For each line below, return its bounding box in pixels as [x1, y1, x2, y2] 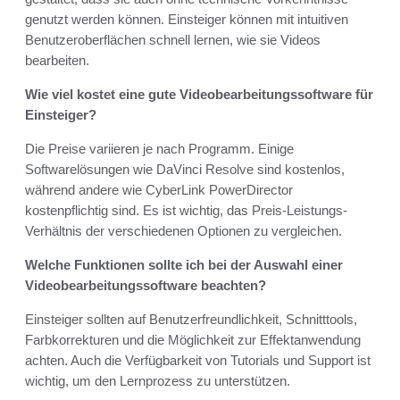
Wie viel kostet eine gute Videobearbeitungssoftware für [25, 87, 373, 103]
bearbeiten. [25, 53, 89, 69]
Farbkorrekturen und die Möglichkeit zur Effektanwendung [25, 332, 361, 348]
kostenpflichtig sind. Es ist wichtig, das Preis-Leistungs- [25, 203, 347, 219]
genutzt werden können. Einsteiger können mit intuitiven [25, 12, 348, 28]
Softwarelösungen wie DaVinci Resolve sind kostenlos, [25, 162, 345, 178]
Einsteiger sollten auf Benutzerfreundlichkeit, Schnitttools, [25, 312, 357, 328]
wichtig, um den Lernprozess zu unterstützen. [25, 373, 290, 389]
